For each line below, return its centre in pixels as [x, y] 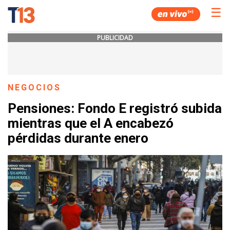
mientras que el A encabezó [91, 123]
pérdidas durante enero [78, 138]
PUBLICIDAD [115, 38]
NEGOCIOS [35, 88]
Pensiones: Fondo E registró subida [115, 109]
